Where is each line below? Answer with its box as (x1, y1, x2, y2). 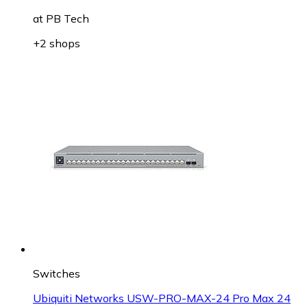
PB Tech (46, 12, 89, 26)
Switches (33, 267, 80, 281)
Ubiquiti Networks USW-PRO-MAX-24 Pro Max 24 (33, 291, 291, 306)
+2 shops (33, 36, 80, 51)
